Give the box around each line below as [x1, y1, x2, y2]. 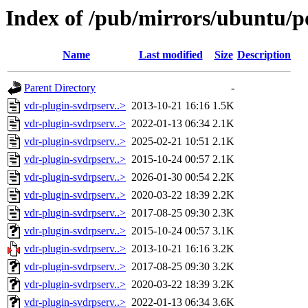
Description [237, 49, 291, 61]
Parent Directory [24, 82, 96, 94]
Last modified [138, 49, 203, 61]
